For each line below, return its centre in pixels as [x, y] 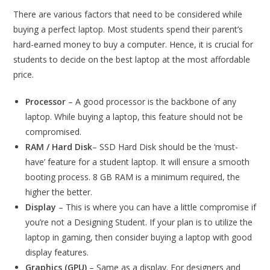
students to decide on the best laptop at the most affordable [132, 59]
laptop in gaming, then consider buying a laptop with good [139, 237]
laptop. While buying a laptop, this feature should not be [134, 117]
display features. [57, 252]
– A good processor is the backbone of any [151, 102]
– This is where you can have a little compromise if [156, 207]
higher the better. [59, 192]
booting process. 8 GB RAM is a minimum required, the [133, 177]
